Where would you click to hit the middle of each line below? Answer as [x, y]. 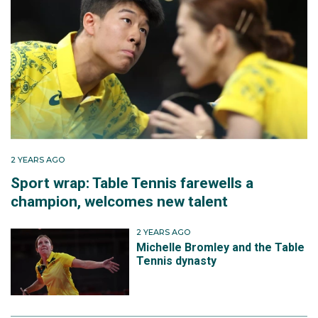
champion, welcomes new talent [119, 202]
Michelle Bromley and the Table [221, 247]
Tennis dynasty [177, 261]
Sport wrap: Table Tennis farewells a [132, 183]
